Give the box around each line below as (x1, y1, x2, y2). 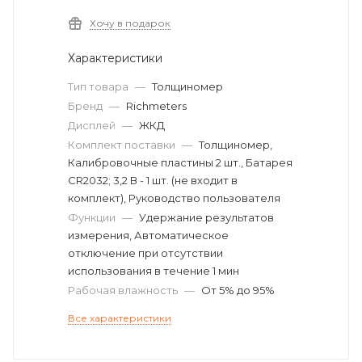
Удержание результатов (139, 211, 274, 224)
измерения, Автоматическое (68, 229, 229, 242)
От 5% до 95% (201, 284, 275, 297)
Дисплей (68, 119, 118, 132)
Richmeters (126, 99, 187, 112)
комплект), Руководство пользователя (68, 192, 280, 204)
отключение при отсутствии (68, 246, 223, 259)
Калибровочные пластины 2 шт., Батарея (68, 156, 293, 169)
